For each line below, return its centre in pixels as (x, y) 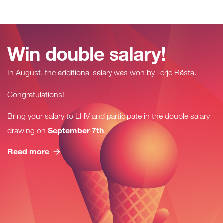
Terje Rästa (175, 72)
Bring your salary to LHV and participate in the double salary (109, 116)
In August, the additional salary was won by (82, 72)
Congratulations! (36, 94)
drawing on (28, 130)
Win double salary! (87, 54)
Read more (28, 151)
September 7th (76, 130)
